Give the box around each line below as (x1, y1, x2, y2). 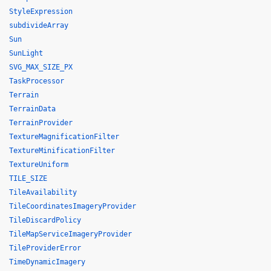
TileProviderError (9, 244, 81, 252)
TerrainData (9, 105, 56, 113)
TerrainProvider (9, 119, 73, 127)
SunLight (9, 49, 43, 57)
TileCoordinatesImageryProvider (9, 202, 136, 211)
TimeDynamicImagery (9, 258, 85, 266)
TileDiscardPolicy (9, 216, 81, 224)
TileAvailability (9, 188, 77, 197)
